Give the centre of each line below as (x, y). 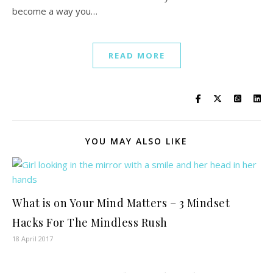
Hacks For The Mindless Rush (90, 223)
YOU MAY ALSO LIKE (136, 141)
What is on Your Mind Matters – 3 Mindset (121, 203)
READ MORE (136, 56)
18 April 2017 (33, 239)
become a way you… (55, 11)
